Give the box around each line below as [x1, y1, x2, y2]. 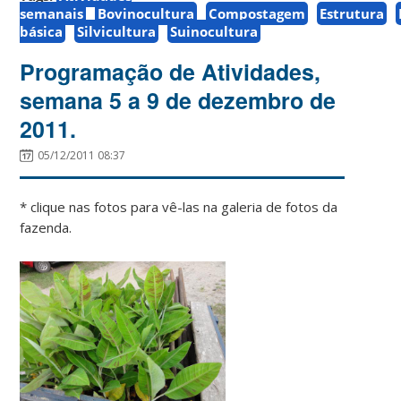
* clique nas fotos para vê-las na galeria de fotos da [20, 198, 338, 217]
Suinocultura [170, 22, 259, 41]
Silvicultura [77, 22, 157, 41]
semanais [20, 4, 84, 23]
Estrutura [320, 4, 385, 23]
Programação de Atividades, [20, 55, 321, 89]
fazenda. [20, 218, 73, 237]
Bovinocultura [98, 4, 195, 23]
